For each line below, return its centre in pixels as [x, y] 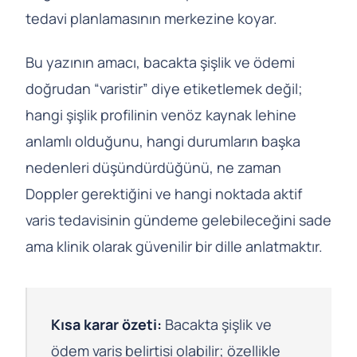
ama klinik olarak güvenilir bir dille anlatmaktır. [174, 246]
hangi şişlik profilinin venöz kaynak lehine [161, 114]
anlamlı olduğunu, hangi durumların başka [163, 141]
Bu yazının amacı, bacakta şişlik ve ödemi [160, 62]
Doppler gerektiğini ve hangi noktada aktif [164, 193]
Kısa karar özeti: [106, 324]
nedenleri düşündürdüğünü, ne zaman [153, 167]
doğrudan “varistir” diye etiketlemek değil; [164, 88]
